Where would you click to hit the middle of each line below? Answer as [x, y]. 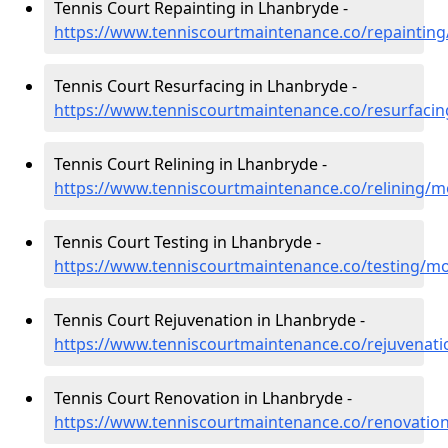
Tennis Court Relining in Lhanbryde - [190, 164]
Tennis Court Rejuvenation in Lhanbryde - [209, 320]
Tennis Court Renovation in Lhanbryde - [203, 398]
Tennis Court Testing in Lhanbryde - [187, 242]
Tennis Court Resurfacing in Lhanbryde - [205, 86]
